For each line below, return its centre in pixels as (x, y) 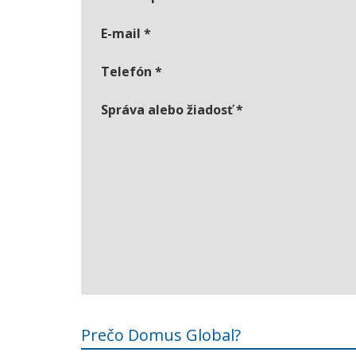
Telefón (126, 72)
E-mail (121, 33)
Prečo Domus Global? (161, 335)
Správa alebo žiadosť (167, 110)
